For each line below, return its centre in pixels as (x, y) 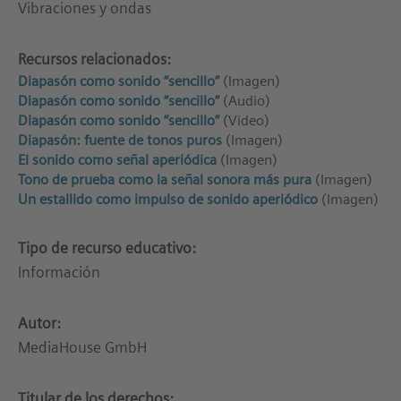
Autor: (39, 323)
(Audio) (245, 100)
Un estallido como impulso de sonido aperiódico (168, 199)
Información (59, 272)
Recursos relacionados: (94, 59)
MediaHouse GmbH (82, 347)
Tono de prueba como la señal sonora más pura (165, 179)
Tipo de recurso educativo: (107, 247)
